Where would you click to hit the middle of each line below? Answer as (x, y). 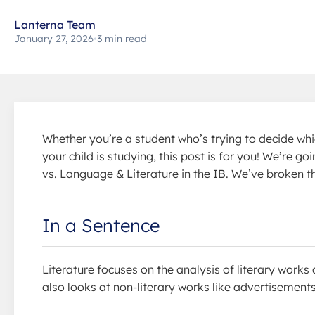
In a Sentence (101, 225)
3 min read (122, 39)
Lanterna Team (55, 25)
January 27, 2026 (54, 39)
